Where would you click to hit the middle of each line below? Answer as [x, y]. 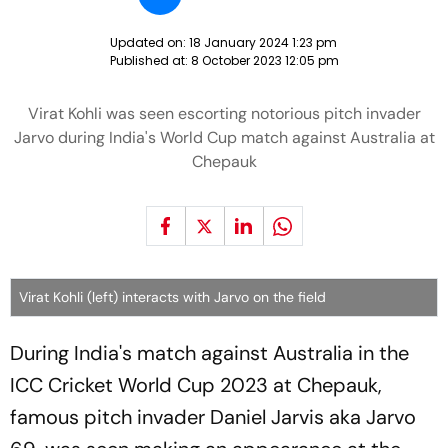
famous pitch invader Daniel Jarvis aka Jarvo [213, 417]
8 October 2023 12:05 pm [264, 60]
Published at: [150, 60]
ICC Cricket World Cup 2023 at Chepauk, [196, 385]
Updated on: [149, 42]
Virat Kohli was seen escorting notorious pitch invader [224, 113]
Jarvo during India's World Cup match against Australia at [224, 137]
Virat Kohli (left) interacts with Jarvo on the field [172, 297]
